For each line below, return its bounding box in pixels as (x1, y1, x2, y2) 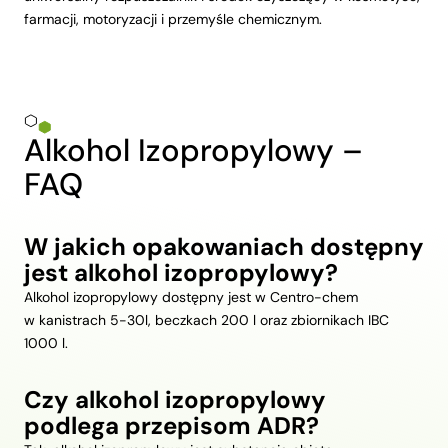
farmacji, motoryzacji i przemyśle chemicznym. (24, 10, 322, 29)
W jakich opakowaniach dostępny (24, 231, 424, 263)
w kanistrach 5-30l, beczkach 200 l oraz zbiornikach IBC (24, 311, 389, 330)
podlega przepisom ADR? (24, 410, 319, 442)
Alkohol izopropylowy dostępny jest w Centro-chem (24, 288, 358, 307)
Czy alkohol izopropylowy (24, 384, 326, 416)
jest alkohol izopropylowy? (24, 257, 338, 289)
